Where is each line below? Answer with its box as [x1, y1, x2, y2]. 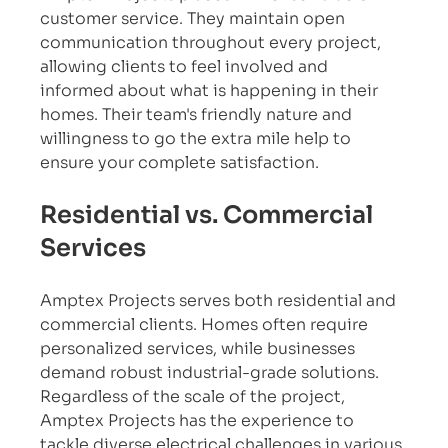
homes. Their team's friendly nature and [40, 103, 357, 125]
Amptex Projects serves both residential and [40, 289, 401, 311]
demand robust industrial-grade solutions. [40, 361, 384, 383]
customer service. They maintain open [40, 7, 350, 29]
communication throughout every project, [40, 31, 386, 53]
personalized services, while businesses [40, 337, 360, 359]
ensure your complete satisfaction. [40, 151, 320, 173]
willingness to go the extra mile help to [40, 127, 356, 149]
